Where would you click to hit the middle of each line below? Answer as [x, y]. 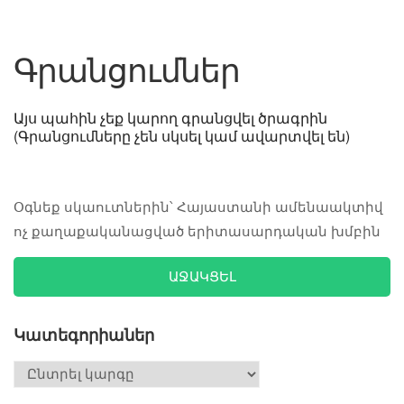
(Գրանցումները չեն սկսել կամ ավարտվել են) [182, 135]
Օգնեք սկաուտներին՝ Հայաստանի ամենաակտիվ [198, 207]
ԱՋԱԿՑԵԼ [202, 277]
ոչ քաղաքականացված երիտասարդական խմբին [197, 231]
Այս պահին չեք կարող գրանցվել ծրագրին [170, 117]
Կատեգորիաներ [84, 335]
